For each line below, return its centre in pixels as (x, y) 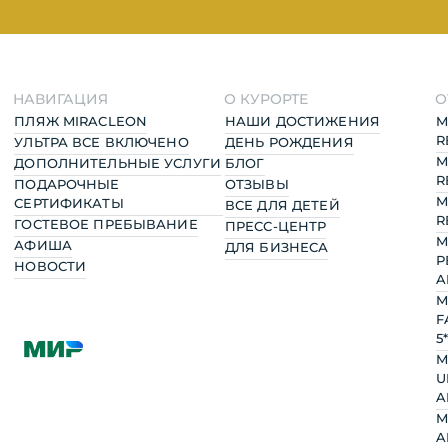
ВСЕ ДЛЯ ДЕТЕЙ (282, 205)
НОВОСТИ (50, 266)
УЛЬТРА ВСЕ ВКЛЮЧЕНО (101, 142)
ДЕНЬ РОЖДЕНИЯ (289, 142)
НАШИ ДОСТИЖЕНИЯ (302, 121)
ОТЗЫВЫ (256, 184)
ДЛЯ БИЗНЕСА (276, 247)
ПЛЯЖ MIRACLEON (81, 121)
